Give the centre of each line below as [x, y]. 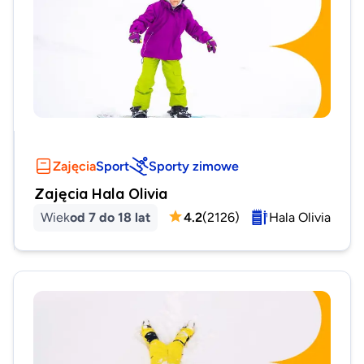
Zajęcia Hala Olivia [101, 193]
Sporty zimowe [194, 165]
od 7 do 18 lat [110, 217]
